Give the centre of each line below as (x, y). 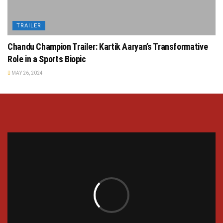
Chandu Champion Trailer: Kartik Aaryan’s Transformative (108, 47)
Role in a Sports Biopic (47, 59)
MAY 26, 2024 (27, 73)
